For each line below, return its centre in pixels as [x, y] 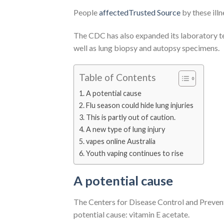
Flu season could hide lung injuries [139, 105]
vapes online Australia [120, 141]
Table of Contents [117, 77]
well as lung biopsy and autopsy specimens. [146, 47]
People [86, 12]
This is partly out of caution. [130, 117]
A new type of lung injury [125, 129]
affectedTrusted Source [140, 12]
